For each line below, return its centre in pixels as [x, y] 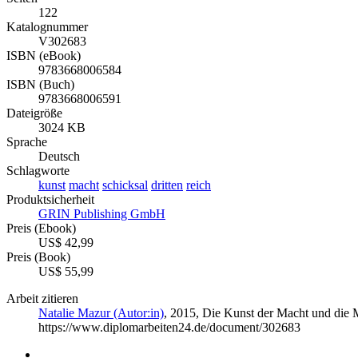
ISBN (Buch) [40, 84]
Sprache [27, 141]
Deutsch [59, 156]
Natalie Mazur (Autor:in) [101, 312]
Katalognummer [47, 26]
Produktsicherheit [50, 199]
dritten [167, 185]
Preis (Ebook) [41, 228]
